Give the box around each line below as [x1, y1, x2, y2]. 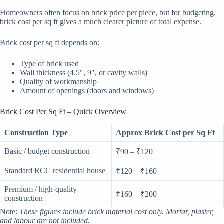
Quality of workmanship [20, 77, 97, 86]
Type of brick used [20, 59, 79, 68]
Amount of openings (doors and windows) [20, 86, 154, 95]
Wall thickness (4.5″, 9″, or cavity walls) [20, 68, 147, 77]
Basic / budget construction [4, 146, 90, 155]
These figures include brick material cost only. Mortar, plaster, [19, 207, 214, 216]
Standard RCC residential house [4, 166, 105, 175]
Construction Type [4, 128, 68, 137]
